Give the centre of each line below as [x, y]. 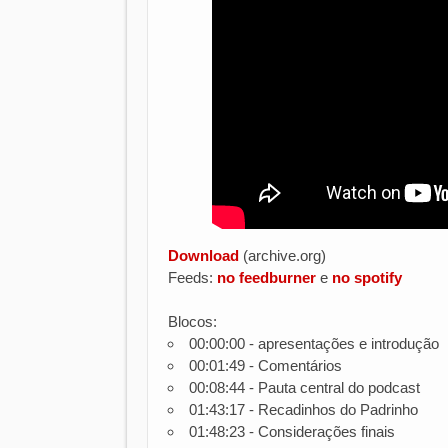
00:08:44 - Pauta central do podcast [304, 387]
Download [203, 255]
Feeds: [192, 277]
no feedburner [266, 277]
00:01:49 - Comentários [265, 365]
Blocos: [194, 321]
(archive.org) [282, 255]
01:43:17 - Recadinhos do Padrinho [303, 409]
